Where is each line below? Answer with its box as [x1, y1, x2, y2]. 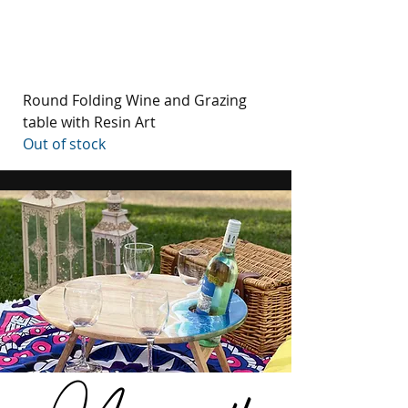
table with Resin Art [23, 112, 156, 133]
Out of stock [23, 134, 106, 155]
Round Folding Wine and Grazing [23, 90, 247, 111]
